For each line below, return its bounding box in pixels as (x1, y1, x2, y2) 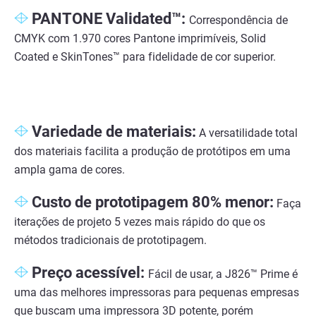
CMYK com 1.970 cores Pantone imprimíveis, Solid (14, 32, 266, 46)
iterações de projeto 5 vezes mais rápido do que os (14, 215, 265, 229)
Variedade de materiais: (32, 123, 196, 141)
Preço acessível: (32, 264, 148, 282)
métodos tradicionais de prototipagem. (14, 233, 207, 248)
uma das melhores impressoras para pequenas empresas (14, 286, 299, 300)
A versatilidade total (196, 126, 298, 140)
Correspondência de (189, 13, 288, 28)
